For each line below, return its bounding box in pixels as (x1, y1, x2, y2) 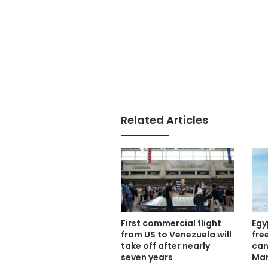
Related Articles (121, 112, 208, 127)
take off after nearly (121, 240, 210, 252)
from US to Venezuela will (121, 229, 232, 241)
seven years (121, 251, 173, 264)
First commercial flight (121, 217, 221, 230)
